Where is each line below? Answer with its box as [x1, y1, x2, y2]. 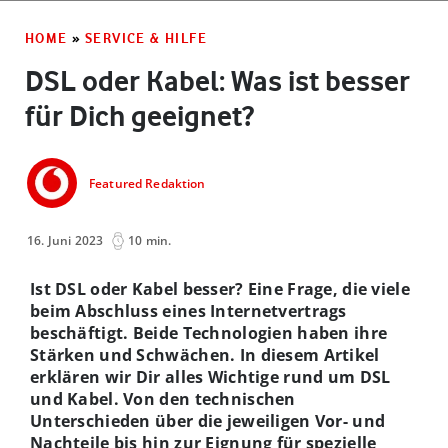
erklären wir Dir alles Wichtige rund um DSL [30, 365, 391, 388]
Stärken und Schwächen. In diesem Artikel [30, 343, 380, 366]
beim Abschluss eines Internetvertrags [30, 299, 347, 322]
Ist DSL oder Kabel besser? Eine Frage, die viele [30, 277, 410, 300]
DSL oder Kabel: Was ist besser [25, 63, 410, 98]
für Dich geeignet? [25, 98, 254, 133]
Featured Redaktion [89, 175, 206, 193]
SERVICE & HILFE [85, 29, 208, 46]
